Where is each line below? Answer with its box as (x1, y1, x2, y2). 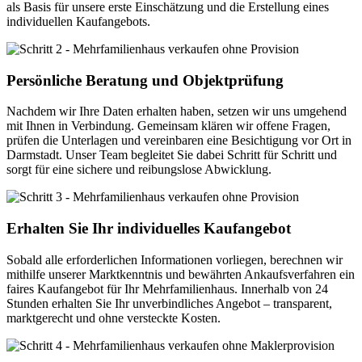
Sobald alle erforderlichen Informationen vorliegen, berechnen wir (6, 252, 343, 267)
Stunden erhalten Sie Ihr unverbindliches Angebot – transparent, (6, 296, 332, 310)
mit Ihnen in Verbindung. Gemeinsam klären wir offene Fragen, (6, 119, 330, 133)
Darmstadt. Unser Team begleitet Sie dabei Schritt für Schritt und (6, 148, 337, 162)
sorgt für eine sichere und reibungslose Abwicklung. (6, 162, 271, 177)
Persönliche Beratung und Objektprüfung (6, 71, 284, 89)
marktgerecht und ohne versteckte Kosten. (6, 310, 221, 325)
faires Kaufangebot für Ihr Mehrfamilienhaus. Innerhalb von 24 (6, 281, 328, 296)
